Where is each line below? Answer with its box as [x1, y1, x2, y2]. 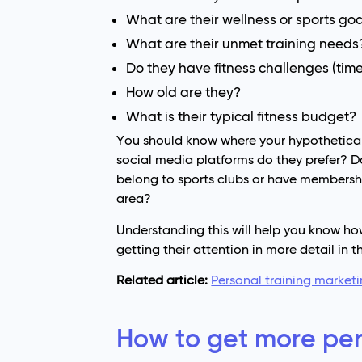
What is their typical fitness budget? [126, 108, 357, 125]
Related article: [116, 271, 212, 288]
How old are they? [126, 84, 242, 101]
